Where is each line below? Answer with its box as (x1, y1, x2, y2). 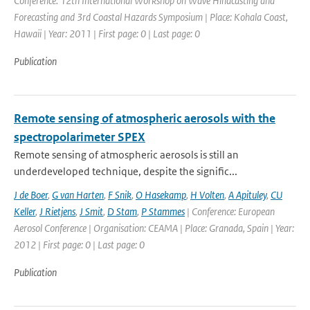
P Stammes (141, 205, 185, 218)
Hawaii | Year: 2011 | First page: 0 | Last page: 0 (14, 27, 200, 40)
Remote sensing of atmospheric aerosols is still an (14, 148, 239, 161)
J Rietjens (39, 205, 75, 218)
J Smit (80, 205, 103, 218)
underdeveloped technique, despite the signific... (14, 165, 237, 178)
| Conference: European (185, 205, 275, 218)
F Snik (108, 188, 131, 201)
